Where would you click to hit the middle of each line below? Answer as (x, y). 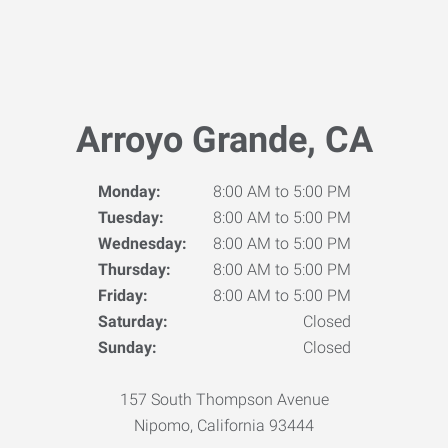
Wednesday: (142, 243)
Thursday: (134, 269)
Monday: (129, 191)
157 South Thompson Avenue (224, 399)
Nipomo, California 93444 (224, 425)
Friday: (122, 295)
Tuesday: (130, 217)
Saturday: (132, 321)
